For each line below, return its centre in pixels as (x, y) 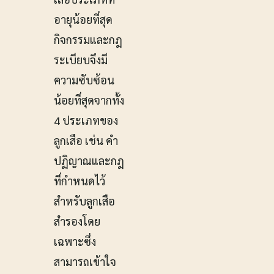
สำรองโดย (77, 221)
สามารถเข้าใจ (85, 262)
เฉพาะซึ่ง (75, 242)
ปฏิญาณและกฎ (89, 161)
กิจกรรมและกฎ (88, 40)
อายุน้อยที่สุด (83, 20)
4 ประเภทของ (86, 120)
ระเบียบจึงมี (81, 60)
